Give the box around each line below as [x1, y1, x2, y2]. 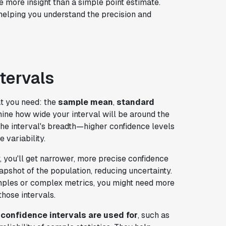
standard [116, 96, 154, 107]
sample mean [58, 96, 113, 107]
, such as [137, 209, 169, 220]
